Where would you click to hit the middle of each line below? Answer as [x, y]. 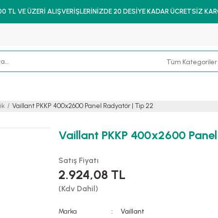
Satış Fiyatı [79, 160]
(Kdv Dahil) [78, 189]
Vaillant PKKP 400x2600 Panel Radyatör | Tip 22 [83, 106]
